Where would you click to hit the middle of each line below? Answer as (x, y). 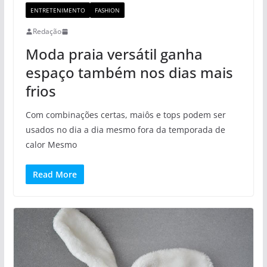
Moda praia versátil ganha (114, 54)
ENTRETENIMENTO (58, 10)
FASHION (107, 10)
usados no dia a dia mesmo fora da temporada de (125, 130)
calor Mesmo (51, 145)
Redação (47, 32)
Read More (55, 175)
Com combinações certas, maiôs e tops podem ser (125, 115)
